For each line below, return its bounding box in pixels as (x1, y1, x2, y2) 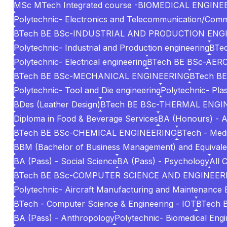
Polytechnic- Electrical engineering (14, 57, 147, 67)
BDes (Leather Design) (14, 99, 100, 109)
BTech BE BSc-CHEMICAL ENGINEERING (14, 128, 177, 138)
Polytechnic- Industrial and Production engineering (14, 43, 209, 53)
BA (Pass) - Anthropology (14, 213, 115, 223)
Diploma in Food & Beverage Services (14, 113, 158, 124)
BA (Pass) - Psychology (117, 156, 209, 166)
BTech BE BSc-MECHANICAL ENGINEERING (14, 71, 190, 81)
